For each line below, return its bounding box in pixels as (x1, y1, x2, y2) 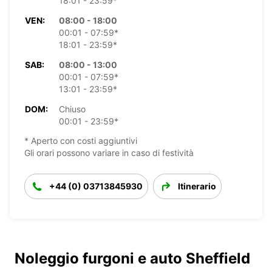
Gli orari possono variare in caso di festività (24, 147, 194, 158)
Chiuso (59, 103, 86, 114)
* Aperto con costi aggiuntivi (24, 135, 137, 146)
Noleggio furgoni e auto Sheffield (15, 249, 250, 267)
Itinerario (178, 180, 216, 191)
